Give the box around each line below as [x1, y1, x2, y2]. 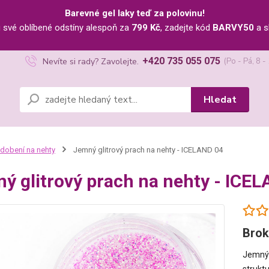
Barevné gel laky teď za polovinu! [64, 8, 205, 19]
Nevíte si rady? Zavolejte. [42, 56, 139, 67]
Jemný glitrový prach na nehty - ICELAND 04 [71, 145, 223, 154]
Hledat [203, 92, 237, 106]
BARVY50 [213, 22, 254, 33]
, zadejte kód [160, 22, 213, 33]
